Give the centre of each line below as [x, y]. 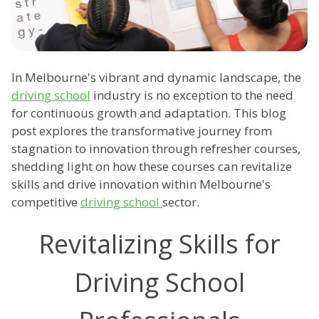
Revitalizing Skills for [159, 244]
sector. [181, 202]
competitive [46, 202]
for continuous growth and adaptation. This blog [149, 113]
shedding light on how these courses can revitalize [152, 167]
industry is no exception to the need [192, 95]
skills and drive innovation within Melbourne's [141, 184]
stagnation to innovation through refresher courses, [156, 149]
